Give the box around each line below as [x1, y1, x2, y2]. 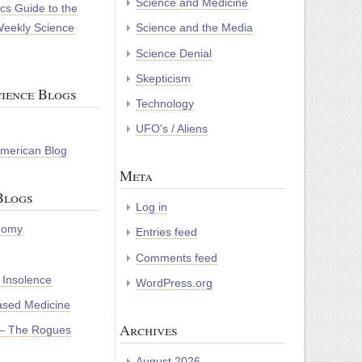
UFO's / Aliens [136, 122, 208, 136]
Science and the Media [136, 21, 253, 35]
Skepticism [136, 71, 191, 85]
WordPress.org [136, 276, 213, 289]
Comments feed [136, 250, 217, 264]
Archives [120, 319, 178, 339]
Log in [136, 200, 167, 214]
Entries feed [136, 225, 197, 239]
